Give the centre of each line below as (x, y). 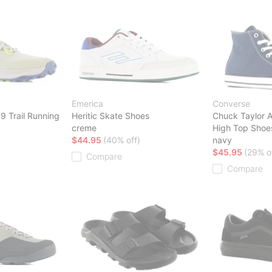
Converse (231, 103)
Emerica (87, 103)
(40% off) (122, 140)
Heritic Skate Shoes (110, 115)
